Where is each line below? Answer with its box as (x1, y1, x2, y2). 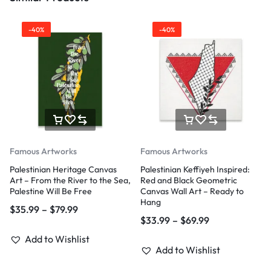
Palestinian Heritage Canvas (10, 164, 117, 175)
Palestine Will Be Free (10, 186, 92, 197)
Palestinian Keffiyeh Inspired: (140, 164, 250, 175)
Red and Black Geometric (140, 175, 237, 186)
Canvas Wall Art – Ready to (140, 186, 244, 197)
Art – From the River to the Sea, (10, 175, 131, 186)
